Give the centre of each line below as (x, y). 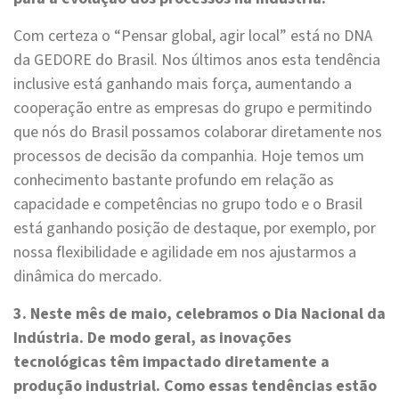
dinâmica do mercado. (88, 277)
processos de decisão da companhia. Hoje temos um (189, 157)
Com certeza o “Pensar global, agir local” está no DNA (193, 37)
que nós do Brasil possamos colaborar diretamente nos (198, 133)
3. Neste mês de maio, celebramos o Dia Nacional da (199, 314)
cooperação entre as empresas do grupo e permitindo (193, 109)
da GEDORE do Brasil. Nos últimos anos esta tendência (197, 61)
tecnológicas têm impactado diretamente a (171, 362)
